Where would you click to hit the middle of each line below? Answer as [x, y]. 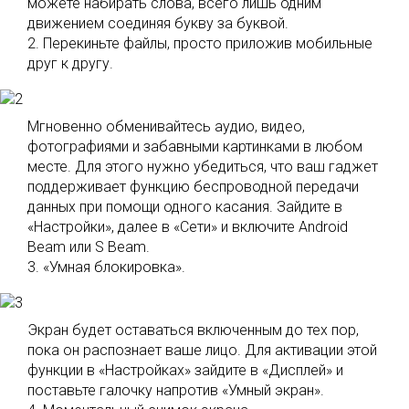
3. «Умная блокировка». [106, 267]
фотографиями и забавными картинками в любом [195, 147]
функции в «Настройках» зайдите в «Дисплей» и [185, 370]
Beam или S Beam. [89, 247]
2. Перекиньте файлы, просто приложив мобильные [200, 43]
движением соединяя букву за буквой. [158, 23]
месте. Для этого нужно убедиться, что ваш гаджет [203, 167]
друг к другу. [70, 63]
